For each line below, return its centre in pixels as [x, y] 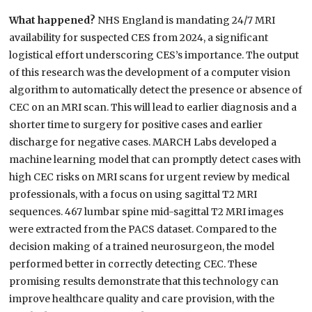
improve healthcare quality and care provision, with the [142, 299]
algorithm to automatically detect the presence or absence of [156, 90]
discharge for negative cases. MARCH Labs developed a [143, 142]
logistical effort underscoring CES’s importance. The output [154, 55]
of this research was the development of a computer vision [150, 73]
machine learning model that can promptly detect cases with [155, 160]
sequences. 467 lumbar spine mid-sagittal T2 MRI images [147, 212]
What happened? [54, 21]
